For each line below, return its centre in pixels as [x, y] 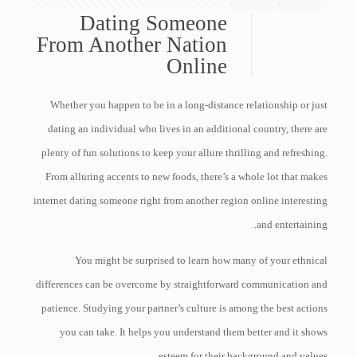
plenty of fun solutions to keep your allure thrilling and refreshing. [185, 153]
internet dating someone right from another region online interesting [181, 200]
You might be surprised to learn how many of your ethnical [202, 260]
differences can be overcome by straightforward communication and [182, 284]
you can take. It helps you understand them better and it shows [194, 332]
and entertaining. [292, 224]
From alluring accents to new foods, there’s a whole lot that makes [187, 177]
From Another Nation [132, 45]
